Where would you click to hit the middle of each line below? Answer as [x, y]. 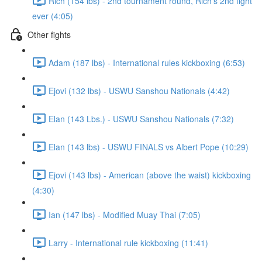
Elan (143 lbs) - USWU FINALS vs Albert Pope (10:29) [149, 146]
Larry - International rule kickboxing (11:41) [128, 242]
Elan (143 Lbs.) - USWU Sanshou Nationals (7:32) [141, 118]
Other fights [49, 34]
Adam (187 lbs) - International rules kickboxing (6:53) [147, 62]
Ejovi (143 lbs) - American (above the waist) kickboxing [150, 175]
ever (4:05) [53, 16]
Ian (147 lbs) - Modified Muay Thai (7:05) [125, 214]
